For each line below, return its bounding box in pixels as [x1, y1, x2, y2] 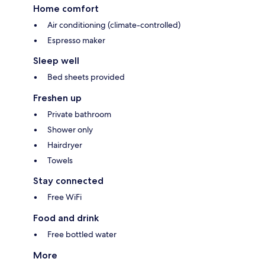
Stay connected [33, 175, 104, 187]
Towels [47, 155, 73, 166]
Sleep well [33, 55, 79, 67]
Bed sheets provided [47, 72, 125, 83]
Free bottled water [47, 229, 117, 240]
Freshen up [33, 92, 82, 104]
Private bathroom [47, 109, 111, 120]
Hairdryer [47, 140, 82, 151]
